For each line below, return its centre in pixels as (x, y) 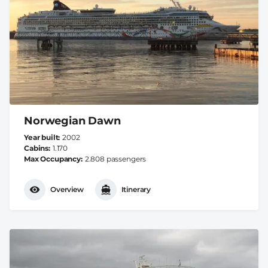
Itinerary (136, 190)
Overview (67, 190)
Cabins (36, 148)
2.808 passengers (115, 159)
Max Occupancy (52, 159)
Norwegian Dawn (72, 121)
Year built (41, 137)
